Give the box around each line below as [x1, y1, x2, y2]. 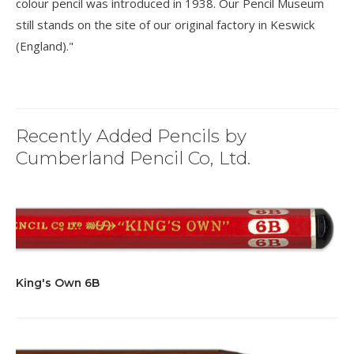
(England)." [16, 38, 73, 54]
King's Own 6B [16, 276, 100, 291]
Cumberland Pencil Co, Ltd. [16, 147, 250, 169]
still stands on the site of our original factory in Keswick [16, 17, 314, 32]
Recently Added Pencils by [16, 125, 247, 147]
